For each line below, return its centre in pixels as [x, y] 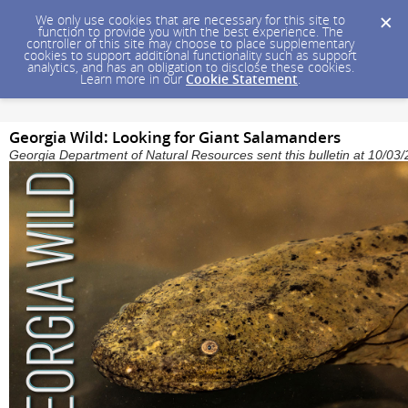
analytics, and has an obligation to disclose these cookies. [190, 67]
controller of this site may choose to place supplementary [190, 43]
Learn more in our [133, 79]
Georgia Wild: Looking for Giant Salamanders [175, 137]
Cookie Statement [242, 79]
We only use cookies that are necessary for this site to [190, 20]
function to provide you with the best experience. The [190, 31]
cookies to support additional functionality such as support [190, 55]
